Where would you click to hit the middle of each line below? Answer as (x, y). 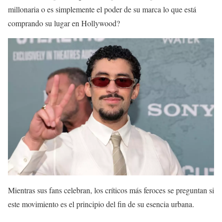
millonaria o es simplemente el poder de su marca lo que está (102, 9)
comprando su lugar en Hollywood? (64, 23)
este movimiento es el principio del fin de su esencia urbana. (101, 204)
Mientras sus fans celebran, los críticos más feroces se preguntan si (111, 190)
